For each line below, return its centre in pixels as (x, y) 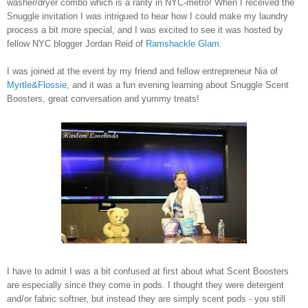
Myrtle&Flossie (37, 85)
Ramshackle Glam (183, 43)
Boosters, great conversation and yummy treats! (103, 98)
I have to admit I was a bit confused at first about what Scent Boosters (148, 271)
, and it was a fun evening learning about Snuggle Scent (178, 85)
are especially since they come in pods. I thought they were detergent (145, 285)
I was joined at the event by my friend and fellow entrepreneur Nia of (142, 71)
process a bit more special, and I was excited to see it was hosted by (145, 30)
